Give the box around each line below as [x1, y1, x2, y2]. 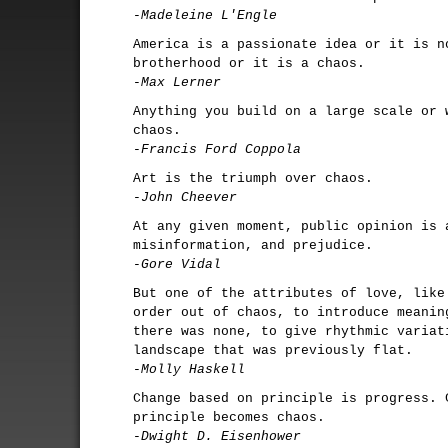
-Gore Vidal [133, 257, 221, 272]
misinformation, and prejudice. [133, 238, 373, 253]
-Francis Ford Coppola [133, 142, 301, 157]
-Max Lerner [133, 75, 221, 90]
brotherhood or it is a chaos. [133, 56, 365, 71]
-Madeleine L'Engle [133, 8, 277, 23]
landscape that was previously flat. [133, 343, 413, 358]
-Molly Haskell [133, 362, 245, 377]
